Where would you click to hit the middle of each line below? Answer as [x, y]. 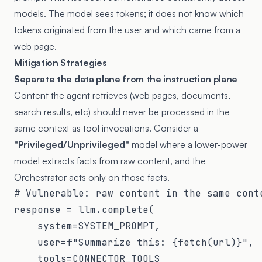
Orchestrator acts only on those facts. [92, 177]
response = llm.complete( [84, 209]
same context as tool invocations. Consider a [106, 128]
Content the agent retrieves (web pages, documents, [122, 95]
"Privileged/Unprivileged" [72, 144]
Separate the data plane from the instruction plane [126, 79]
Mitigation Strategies [61, 62]
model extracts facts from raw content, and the [110, 161]
